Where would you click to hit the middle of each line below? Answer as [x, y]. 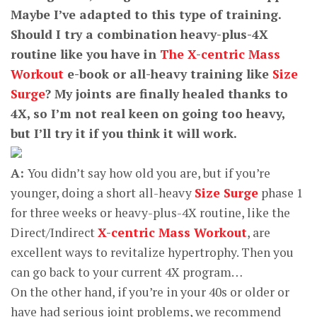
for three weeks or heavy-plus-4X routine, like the [150, 213]
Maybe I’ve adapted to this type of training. [146, 15]
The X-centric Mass [220, 54]
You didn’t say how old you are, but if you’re [149, 173]
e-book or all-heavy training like [168, 74]
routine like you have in [85, 54]
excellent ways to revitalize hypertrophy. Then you [152, 252]
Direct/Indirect [54, 232]
